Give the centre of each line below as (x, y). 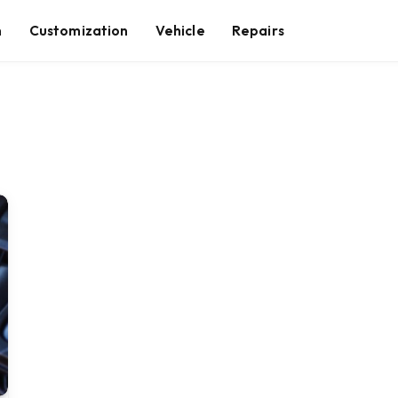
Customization (79, 30)
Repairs (258, 30)
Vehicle (180, 30)
